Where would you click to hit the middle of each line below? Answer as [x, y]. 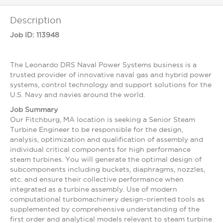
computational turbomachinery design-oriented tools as [107, 199]
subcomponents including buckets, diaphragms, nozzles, [108, 169]
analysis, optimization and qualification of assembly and [107, 139]
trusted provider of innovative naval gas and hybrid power [111, 75]
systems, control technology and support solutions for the [111, 85]
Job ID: [23, 35]
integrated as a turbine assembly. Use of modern [94, 189]
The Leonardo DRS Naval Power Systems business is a [103, 65]
